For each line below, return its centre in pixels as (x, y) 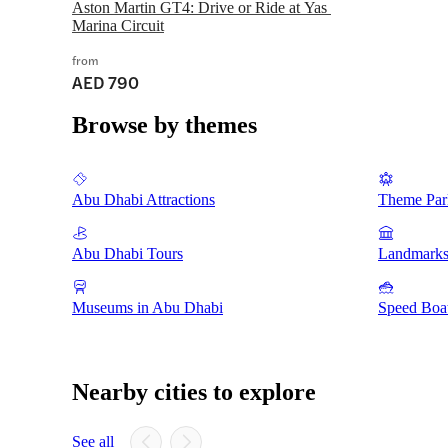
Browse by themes (164, 125)
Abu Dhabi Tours (127, 253)
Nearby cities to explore (194, 392)
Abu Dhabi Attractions (143, 199)
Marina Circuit (118, 26)
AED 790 (105, 82)
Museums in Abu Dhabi (147, 307)
